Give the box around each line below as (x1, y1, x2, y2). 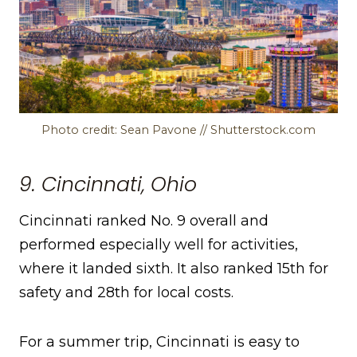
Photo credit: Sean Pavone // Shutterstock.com (41, 123, 316, 138)
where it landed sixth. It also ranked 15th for (19, 260, 328, 278)
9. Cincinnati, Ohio (19, 170, 197, 198)
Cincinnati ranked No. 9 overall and (19, 212, 269, 230)
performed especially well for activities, (19, 236, 298, 254)
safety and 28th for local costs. (19, 284, 233, 302)
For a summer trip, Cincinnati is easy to (19, 333, 300, 351)
